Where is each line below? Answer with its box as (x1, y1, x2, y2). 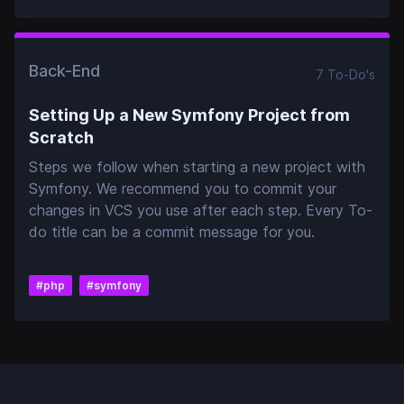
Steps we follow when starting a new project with (29, 158, 365, 176)
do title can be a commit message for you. (29, 223, 315, 241)
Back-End (29, 61, 100, 80)
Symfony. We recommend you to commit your (29, 179, 336, 197)
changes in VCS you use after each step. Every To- (29, 201, 372, 219)
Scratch (29, 128, 94, 147)
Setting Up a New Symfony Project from (29, 106, 350, 124)
